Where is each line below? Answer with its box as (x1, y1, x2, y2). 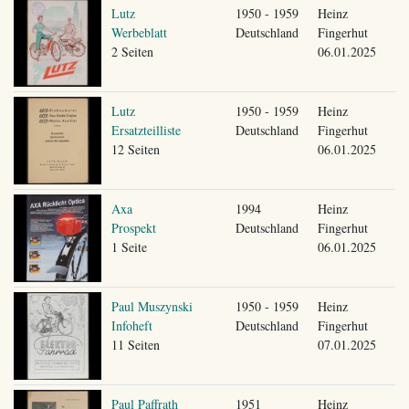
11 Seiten (110, 335, 160, 353)
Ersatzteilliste (110, 121, 181, 139)
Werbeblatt (110, 23, 167, 41)
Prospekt (110, 218, 156, 236)
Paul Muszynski (110, 297, 193, 315)
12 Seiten (110, 140, 160, 158)
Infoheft (110, 316, 152, 334)
